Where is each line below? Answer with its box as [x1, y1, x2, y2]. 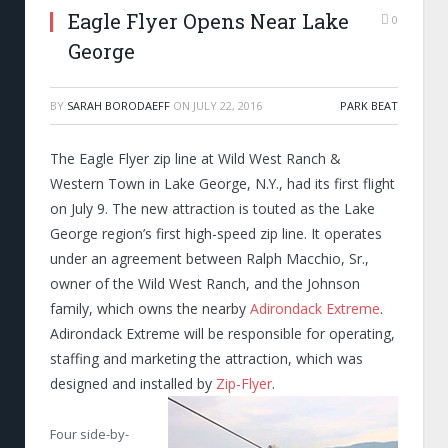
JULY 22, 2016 [193, 98, 262, 113]
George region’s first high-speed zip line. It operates [50, 224, 382, 243]
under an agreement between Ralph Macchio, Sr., [50, 249, 369, 268]
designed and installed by [50, 374, 216, 393]
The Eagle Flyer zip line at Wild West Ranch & [50, 149, 341, 168]
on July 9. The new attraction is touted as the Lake [50, 199, 375, 218]
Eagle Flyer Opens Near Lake [68, 8, 349, 34]
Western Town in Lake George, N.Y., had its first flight [50, 174, 395, 193]
